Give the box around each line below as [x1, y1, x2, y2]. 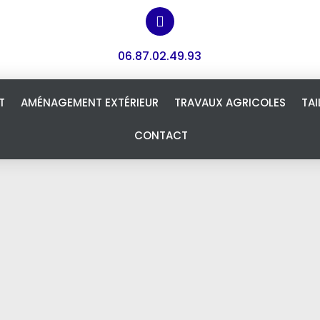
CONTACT [134, 128, 188, 143]
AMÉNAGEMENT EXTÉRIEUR [21, 95, 159, 110]
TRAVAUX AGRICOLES [174, 95, 286, 110]
